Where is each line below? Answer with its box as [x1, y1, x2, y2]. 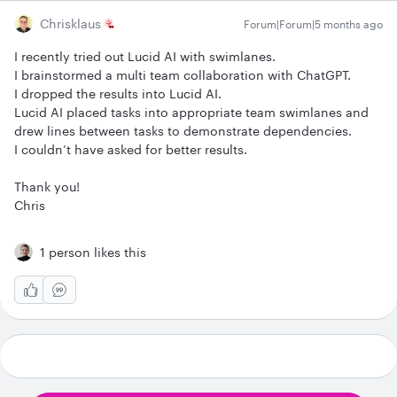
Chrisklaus [40, 16, 101, 31]
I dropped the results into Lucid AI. [14, 86, 225, 101]
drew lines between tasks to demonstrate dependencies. [14, 123, 355, 138]
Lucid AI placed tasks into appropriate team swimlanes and [14, 105, 369, 120]
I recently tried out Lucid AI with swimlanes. [14, 49, 279, 64]
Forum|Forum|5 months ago [244, 18, 383, 30]
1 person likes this [40, 245, 146, 260]
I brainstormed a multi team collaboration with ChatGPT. [14, 67, 354, 82]
